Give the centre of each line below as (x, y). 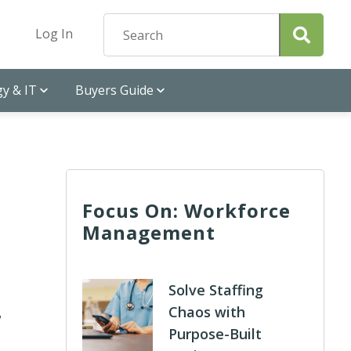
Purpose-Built (215, 334)
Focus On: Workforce (187, 210)
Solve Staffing (216, 290)
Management (149, 232)
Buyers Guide (114, 90)
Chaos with (207, 312)
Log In (54, 34)
